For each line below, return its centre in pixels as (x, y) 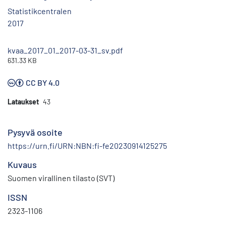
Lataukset (23, 102)
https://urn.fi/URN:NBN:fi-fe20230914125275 (87, 146)
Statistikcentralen (40, 11)
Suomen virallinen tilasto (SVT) (61, 178)
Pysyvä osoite (35, 132)
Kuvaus (22, 165)
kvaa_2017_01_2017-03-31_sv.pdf (65, 50)
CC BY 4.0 (43, 83)
